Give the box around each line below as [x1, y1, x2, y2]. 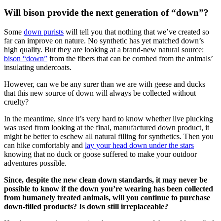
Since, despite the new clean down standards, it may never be [4, 176, 207, 184]
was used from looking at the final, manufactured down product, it [4, 123, 209, 132]
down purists [24, 28, 64, 37]
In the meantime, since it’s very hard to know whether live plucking [4, 114, 213, 123]
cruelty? [4, 98, 29, 107]
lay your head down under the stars [85, 141, 194, 150]
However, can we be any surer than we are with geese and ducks [4, 80, 205, 89]
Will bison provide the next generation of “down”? [4, 7, 209, 18]
